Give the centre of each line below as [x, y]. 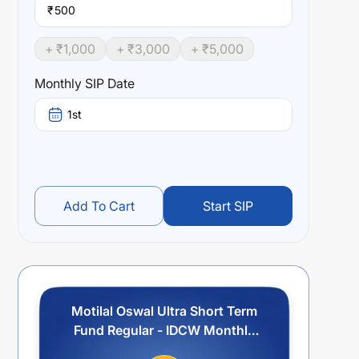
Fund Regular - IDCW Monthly [164, 330]
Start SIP [228, 206]
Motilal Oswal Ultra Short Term [164, 311]
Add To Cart [99, 206]
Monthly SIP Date [85, 83]
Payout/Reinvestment [164, 349]
